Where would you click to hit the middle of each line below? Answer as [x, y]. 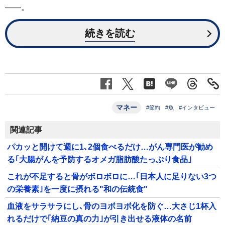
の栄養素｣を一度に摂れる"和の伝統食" [77, 189]
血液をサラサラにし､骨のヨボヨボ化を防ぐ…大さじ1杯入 [112, 206]
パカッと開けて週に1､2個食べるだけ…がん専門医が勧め [110, 147]
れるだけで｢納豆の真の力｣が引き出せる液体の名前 [99, 218]
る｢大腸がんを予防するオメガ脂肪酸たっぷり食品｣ [99, 159]
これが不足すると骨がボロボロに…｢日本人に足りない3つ [112, 176]
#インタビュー [197, 107]
